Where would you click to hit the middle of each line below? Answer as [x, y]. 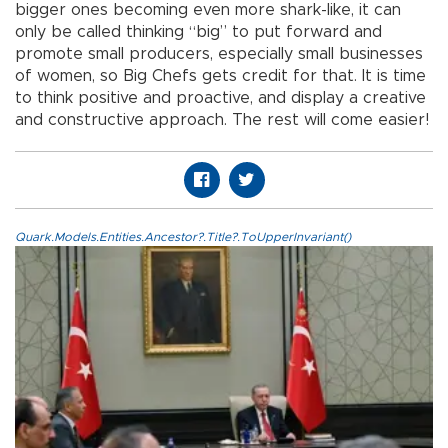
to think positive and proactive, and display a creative [220, 98]
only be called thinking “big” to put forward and [198, 32]
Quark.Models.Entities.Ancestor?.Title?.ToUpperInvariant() [183, 237]
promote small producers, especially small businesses [219, 54]
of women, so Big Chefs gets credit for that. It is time [220, 76]
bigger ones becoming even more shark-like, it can [208, 10]
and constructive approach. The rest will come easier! [222, 120]
